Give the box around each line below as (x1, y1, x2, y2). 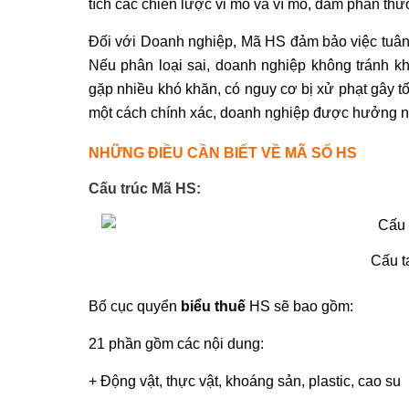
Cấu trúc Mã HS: (89, 181, 201, 196)
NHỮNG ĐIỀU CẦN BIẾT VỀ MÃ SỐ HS (89, 145, 357, 161)
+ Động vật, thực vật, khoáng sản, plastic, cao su (89, 372, 401, 389)
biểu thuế (181, 298, 246, 314)
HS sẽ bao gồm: (246, 298, 353, 314)
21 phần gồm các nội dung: (89, 335, 264, 351)
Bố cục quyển (89, 298, 181, 314)
